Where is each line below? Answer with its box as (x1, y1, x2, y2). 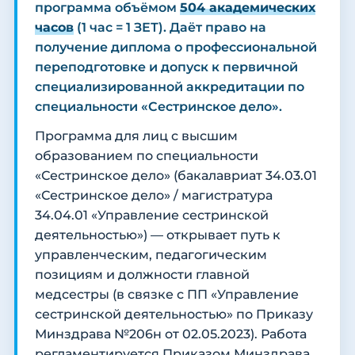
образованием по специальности (35, 148, 258, 164)
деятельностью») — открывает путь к (35, 227, 281, 243)
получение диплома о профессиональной (35, 40, 317, 55)
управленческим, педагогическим (35, 247, 267, 263)
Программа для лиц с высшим (35, 128, 238, 144)
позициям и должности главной (35, 267, 250, 283)
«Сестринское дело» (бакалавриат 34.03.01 (35, 168, 317, 184)
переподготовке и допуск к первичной (35, 59, 298, 75)
